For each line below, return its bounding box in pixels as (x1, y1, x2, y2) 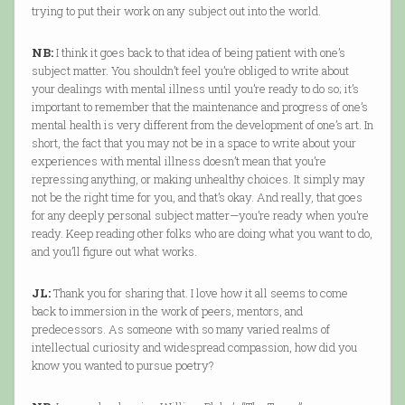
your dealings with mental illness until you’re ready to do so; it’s (31, 80, 359, 98)
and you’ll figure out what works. (31, 243, 197, 260)
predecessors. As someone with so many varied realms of (31, 321, 330, 338)
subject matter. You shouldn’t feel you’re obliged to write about (31, 62, 349, 80)
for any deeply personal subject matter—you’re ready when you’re (31, 207, 369, 224)
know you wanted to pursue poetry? (31, 357, 214, 374)
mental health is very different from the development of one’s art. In (31, 117, 373, 134)
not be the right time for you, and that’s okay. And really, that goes (31, 189, 363, 206)
